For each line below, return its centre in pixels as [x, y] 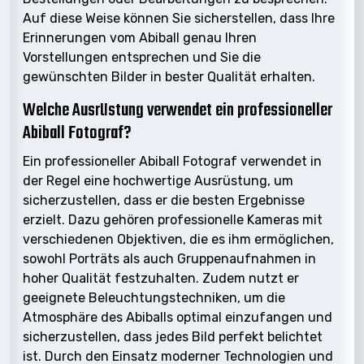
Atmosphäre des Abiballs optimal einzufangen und [178, 317]
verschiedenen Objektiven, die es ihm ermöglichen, [178, 239]
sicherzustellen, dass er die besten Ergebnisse [164, 200]
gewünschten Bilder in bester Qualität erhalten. [169, 76]
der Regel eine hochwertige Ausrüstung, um [158, 180]
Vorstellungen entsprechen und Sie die [142, 57]
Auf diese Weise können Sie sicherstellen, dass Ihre [179, 18]
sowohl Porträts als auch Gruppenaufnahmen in [169, 258]
